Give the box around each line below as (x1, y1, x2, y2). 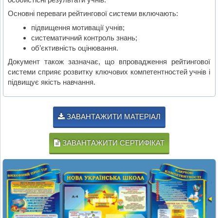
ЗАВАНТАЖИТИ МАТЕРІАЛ (65, 112, 161, 121)
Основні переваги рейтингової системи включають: (8, 9, 179, 18)
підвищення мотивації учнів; (31, 23, 125, 32)
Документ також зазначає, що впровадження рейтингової (8, 57, 211, 66)
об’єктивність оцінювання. (31, 43, 118, 52)
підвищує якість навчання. (8, 78, 96, 87)
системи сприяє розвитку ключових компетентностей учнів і (8, 68, 211, 76)
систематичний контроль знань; (31, 33, 137, 42)
